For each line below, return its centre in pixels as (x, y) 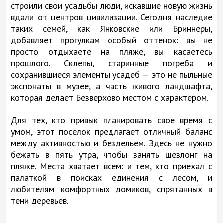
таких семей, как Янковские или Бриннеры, (111, 28)
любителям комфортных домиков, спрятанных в (111, 189)
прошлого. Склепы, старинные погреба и (111, 63)
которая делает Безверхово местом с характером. (110, 97)
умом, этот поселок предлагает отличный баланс (111, 131)
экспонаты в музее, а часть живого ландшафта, (111, 86)
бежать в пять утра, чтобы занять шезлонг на (111, 154)
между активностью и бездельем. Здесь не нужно (111, 143)
